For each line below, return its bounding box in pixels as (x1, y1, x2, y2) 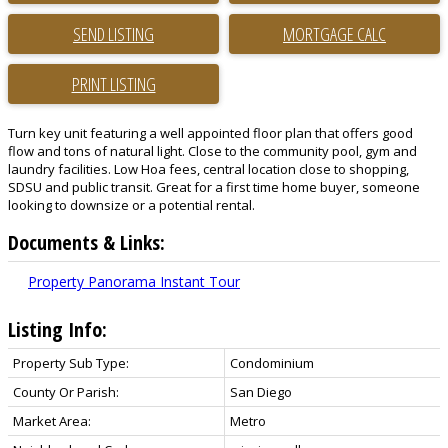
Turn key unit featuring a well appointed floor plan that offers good (8, 123, 413, 142)
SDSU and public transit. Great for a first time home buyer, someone (8, 177, 420, 196)
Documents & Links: (8, 228, 165, 256)
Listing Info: (8, 315, 107, 343)
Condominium (230, 353, 314, 372)
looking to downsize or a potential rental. (8, 195, 255, 214)
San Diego (230, 382, 292, 401)
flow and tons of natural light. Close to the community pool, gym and (8, 141, 417, 160)
